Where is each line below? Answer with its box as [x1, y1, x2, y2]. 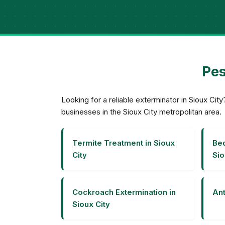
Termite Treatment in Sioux [72, 138, 175, 148]
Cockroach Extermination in [72, 187, 176, 197]
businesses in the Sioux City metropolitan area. [61, 107, 221, 117]
